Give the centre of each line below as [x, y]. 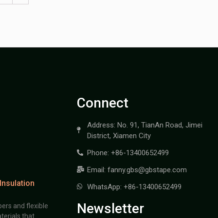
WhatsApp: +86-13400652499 [135, 187]
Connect [102, 103]
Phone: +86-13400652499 [128, 153]
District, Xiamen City [119, 136]
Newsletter [110, 208]
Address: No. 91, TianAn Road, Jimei [145, 125]
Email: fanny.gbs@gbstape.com [137, 170]
